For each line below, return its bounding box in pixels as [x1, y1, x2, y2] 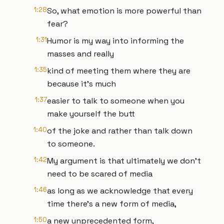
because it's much [47, 78, 116, 89]
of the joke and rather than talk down [47, 125, 192, 136]
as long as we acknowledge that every [47, 185, 193, 196]
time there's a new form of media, [47, 198, 176, 209]
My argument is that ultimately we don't [47, 155, 201, 166]
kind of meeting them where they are [47, 65, 190, 76]
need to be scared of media [47, 168, 152, 179]
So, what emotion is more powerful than [47, 5, 201, 16]
